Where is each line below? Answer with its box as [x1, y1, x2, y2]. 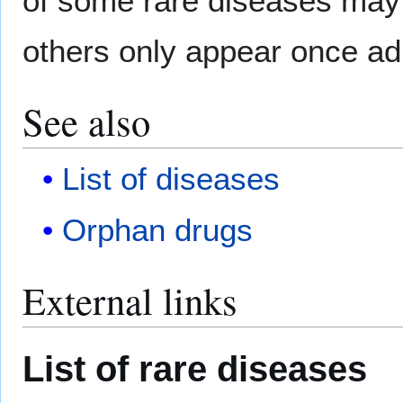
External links [22, 274, 237, 327]
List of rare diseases [22, 347, 367, 390]
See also [22, 95, 150, 148]
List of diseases [62, 160, 281, 196]
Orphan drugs [62, 212, 254, 248]
